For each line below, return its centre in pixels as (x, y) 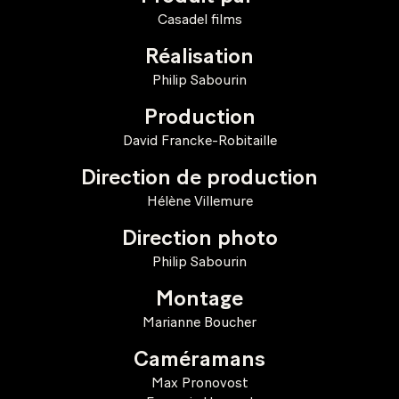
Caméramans (199, 360)
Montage (199, 299)
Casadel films (199, 19)
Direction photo (199, 239)
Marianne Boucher (199, 322)
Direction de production (199, 178)
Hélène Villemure (199, 201)
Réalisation (199, 57)
